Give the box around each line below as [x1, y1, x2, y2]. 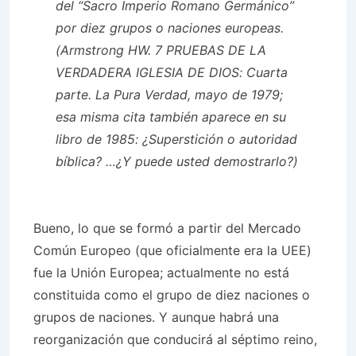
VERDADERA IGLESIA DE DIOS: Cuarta [56, 64, 288, 80]
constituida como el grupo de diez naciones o [33, 287, 310, 303]
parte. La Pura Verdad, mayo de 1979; [56, 87, 283, 103]
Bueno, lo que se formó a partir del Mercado [33, 220, 301, 236]
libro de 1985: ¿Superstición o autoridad [56, 131, 297, 147]
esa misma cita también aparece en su [56, 109, 286, 125]
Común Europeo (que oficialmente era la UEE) [33, 242, 311, 258]
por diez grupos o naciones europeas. [56, 20, 284, 36]
